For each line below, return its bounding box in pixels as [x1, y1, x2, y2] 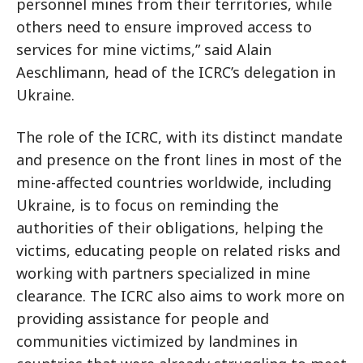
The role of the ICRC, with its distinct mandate [16, 127, 343, 147]
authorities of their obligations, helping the [16, 218, 323, 237]
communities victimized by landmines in [16, 331, 297, 351]
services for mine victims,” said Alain [16, 40, 271, 59]
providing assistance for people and [16, 309, 269, 328]
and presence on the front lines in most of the [16, 150, 342, 169]
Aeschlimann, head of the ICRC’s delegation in [16, 62, 335, 82]
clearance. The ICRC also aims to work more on [16, 286, 344, 305]
